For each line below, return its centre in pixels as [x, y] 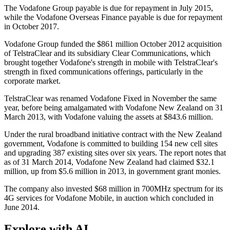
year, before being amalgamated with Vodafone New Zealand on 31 [114, 108]
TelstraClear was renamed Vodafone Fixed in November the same [110, 99]
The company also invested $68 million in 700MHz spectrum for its [113, 189]
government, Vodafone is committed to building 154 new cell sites [111, 144]
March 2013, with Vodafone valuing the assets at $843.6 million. [109, 117]
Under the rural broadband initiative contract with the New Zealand [113, 135]
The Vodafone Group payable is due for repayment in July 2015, [109, 8]
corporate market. [32, 81]
